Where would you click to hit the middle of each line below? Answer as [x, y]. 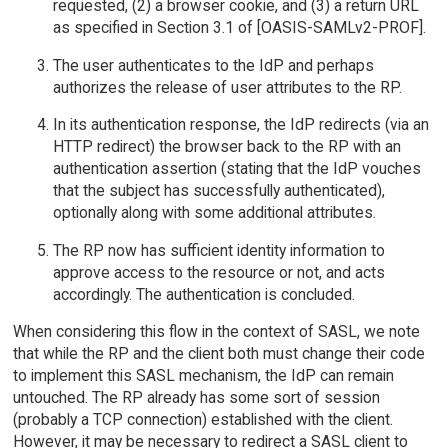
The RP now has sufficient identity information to [218, 250]
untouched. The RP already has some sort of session [196, 398]
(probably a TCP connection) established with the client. [202, 420]
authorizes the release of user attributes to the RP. [227, 87]
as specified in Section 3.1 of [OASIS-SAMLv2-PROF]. [239, 27]
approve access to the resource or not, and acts [218, 272]
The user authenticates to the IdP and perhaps [213, 65]
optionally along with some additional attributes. [214, 213]
